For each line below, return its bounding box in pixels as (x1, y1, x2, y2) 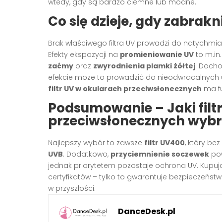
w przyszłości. (48, 183, 96, 193)
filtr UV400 (144, 137, 185, 148)
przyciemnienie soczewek (111, 149, 209, 159)
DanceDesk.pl (118, 205, 175, 217)
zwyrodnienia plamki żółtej (93, 60, 195, 71)
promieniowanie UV (120, 49, 194, 59)
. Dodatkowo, (63, 149, 111, 159)
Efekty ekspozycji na (48, 49, 120, 59)
